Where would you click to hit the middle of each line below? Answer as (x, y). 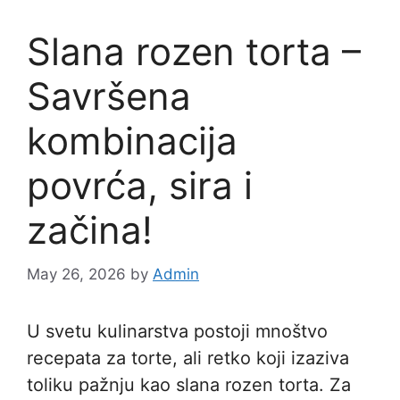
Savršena (109, 96)
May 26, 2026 (76, 274)
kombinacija (132, 141)
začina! (90, 230)
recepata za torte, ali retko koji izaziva (188, 358)
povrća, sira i (140, 186)
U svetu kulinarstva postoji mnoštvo (177, 331)
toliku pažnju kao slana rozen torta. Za (189, 384)
